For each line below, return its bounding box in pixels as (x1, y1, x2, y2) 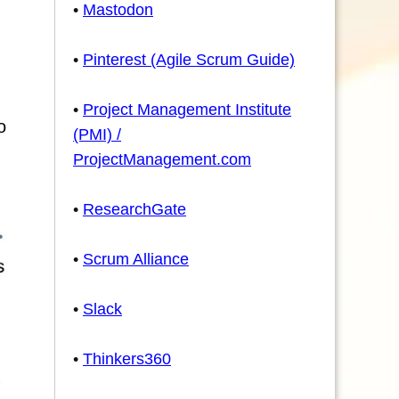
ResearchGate (83, 200, 186, 218)
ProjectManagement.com (73, 151, 251, 168)
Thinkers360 (83, 350, 171, 368)
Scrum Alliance (83, 250, 189, 268)
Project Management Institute (83, 101, 291, 118)
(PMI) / (73, 126, 121, 143)
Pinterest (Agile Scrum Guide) (83, 51, 295, 69)
